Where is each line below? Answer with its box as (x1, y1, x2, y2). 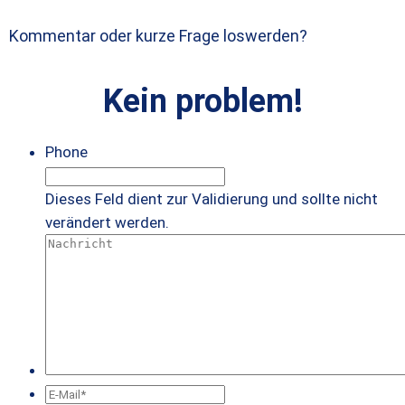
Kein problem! (102, 82, 303, 121)
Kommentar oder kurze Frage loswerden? (9, 26, 307, 46)
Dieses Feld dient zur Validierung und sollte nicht (45, 190, 378, 209)
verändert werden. (45, 213, 169, 232)
